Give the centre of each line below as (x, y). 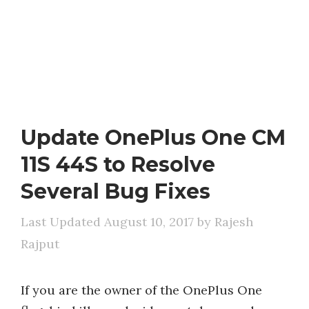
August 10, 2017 (149, 222)
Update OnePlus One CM (153, 138)
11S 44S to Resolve (118, 165)
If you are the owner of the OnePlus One (141, 290)
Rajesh (234, 222)
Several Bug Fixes (116, 191)
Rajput (40, 244)
